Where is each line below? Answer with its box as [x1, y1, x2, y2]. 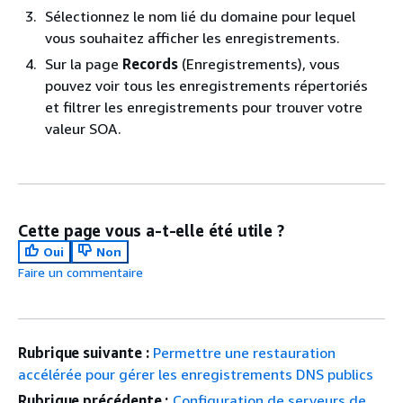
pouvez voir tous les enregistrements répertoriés [45, 76, 368, 95]
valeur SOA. [45, 120, 121, 139]
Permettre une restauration [153, 344, 336, 363]
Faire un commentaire [18, 264, 143, 281]
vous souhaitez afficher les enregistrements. [45, 29, 340, 48]
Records [122, 55, 178, 74]
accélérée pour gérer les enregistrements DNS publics [18, 365, 373, 384]
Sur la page [45, 55, 122, 74]
